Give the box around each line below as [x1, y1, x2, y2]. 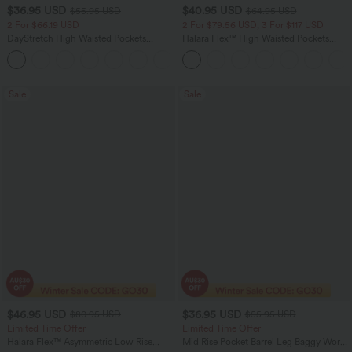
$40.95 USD [181, 4, 242, 17]
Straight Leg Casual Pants [7, 43, 114, 55]
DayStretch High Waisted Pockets [7, 32, 146, 44]
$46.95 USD [7, 307, 66, 321]
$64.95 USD [245, 5, 297, 16]
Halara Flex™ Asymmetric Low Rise [7, 336, 152, 348]
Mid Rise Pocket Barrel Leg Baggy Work [181, 336, 345, 348]
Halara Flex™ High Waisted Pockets [181, 32, 329, 44]
